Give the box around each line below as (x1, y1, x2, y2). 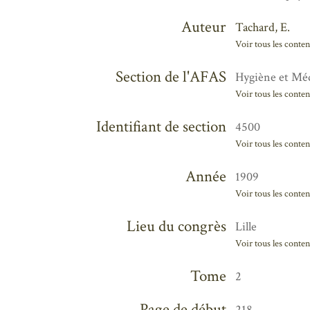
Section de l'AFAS (115, 66, 226, 87)
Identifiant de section (95, 116, 226, 137)
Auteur (181, 17, 226, 37)
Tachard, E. (235, 19, 291, 35)
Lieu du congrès (126, 216, 226, 237)
